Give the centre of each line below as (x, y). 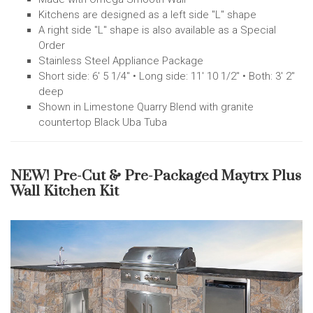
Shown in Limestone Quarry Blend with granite (146, 107)
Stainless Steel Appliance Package (121, 60)
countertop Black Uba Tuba (103, 122)
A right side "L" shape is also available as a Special (157, 30)
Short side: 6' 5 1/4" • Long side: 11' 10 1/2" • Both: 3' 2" (167, 76)
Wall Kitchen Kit (65, 191)
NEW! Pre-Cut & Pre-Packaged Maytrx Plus (156, 176)
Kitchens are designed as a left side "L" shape (147, 14)
